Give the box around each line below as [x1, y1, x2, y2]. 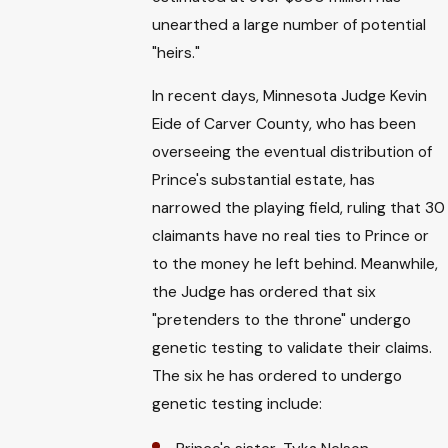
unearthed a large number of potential [152, 14, 427, 35]
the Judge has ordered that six [152, 282, 377, 303]
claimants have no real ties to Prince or [152, 226, 430, 247]
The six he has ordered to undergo [152, 366, 403, 387]
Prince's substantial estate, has [152, 170, 376, 191]
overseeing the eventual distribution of [152, 142, 433, 163]
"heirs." [152, 42, 201, 63]
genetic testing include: [152, 394, 323, 415]
